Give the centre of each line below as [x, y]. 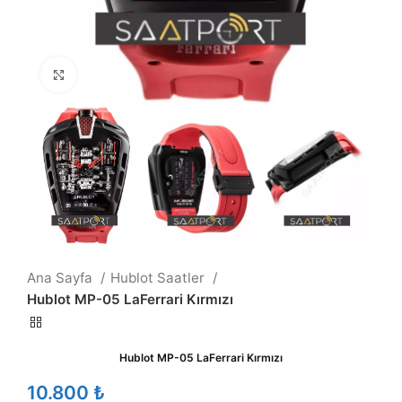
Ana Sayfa [61, 278]
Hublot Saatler [159, 278]
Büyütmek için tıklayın [145, 74]
